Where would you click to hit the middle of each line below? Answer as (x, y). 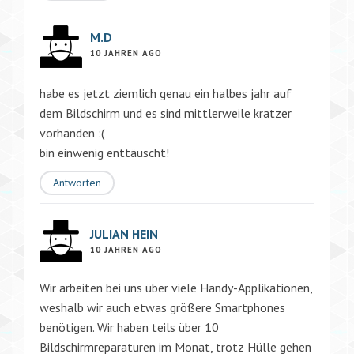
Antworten (77, 182)
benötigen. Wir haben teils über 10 (129, 327)
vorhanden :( (72, 132)
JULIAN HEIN (124, 233)
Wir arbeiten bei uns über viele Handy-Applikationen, (176, 287)
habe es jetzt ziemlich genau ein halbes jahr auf (166, 93)
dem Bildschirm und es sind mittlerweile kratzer (166, 113)
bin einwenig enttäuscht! (104, 152)
